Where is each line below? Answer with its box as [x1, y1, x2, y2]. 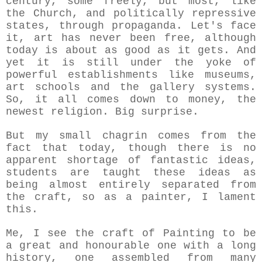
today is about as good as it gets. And [6, 44, 256, 57]
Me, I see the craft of [6, 227, 163, 240]
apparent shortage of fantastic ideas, [6, 154, 256, 167]
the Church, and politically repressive [6, 8, 256, 20]
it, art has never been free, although [6, 32, 256, 44]
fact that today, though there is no [6, 142, 256, 154]
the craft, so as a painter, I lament [6, 191, 256, 204]
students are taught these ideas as [6, 167, 256, 179]
